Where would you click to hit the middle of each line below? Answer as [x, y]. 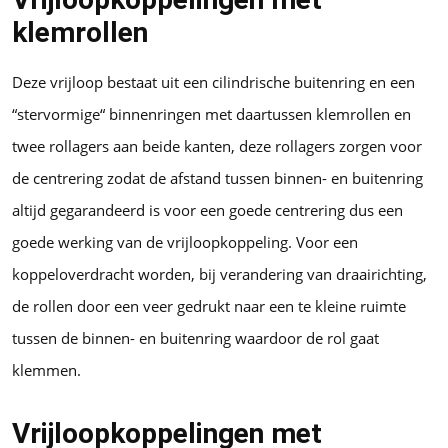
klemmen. [46, 369]
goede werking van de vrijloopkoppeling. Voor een [185, 241]
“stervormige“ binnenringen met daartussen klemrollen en [211, 113]
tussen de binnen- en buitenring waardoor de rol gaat [195, 337]
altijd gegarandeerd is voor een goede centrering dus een [207, 209]
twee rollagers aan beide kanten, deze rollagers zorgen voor [217, 145]
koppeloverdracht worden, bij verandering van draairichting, [219, 273]
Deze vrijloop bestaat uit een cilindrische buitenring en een [213, 81]
